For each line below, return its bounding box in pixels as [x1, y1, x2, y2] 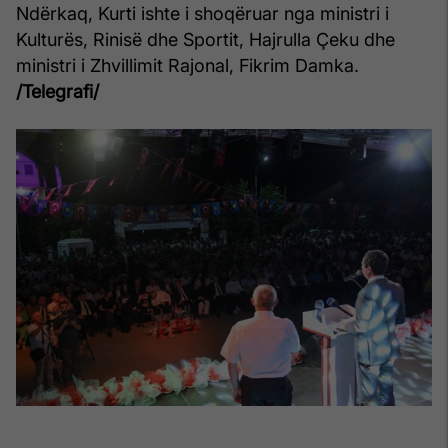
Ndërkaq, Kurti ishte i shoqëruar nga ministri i [16, 2, 389, 24]
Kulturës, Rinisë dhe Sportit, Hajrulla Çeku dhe [16, 28, 395, 50]
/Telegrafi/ [16, 80, 99, 102]
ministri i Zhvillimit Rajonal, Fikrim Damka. [16, 54, 359, 76]
